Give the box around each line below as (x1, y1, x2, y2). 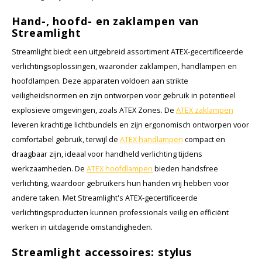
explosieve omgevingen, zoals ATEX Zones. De (12, 105, 176, 116)
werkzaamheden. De (12, 164, 87, 174)
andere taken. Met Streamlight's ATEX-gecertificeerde (12, 193, 198, 204)
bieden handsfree (153, 164, 218, 174)
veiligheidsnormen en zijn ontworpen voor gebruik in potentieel (12, 91, 236, 101)
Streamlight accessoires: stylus (12, 245, 192, 260)
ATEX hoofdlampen (87, 164, 153, 174)
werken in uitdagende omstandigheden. (12, 222, 153, 233)
